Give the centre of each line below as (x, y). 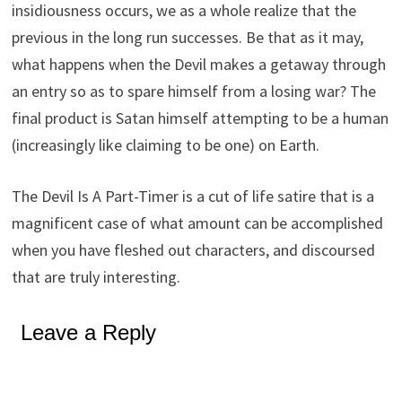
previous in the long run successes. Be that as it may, (188, 38)
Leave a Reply (89, 333)
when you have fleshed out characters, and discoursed (194, 250)
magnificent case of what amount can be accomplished (198, 223)
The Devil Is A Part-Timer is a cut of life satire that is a (193, 197)
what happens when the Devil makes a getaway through (199, 65)
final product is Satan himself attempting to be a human (201, 118)
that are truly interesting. (96, 277)
